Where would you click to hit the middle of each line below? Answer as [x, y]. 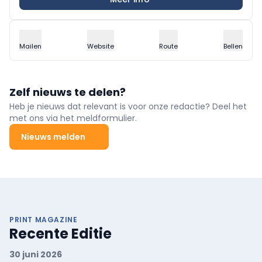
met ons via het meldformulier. [73, 118]
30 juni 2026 [36, 254]
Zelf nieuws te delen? [68, 92]
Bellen [233, 46]
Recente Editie [61, 233]
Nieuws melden [53, 137]
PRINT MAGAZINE [44, 219]
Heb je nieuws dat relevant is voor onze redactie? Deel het [128, 106]
